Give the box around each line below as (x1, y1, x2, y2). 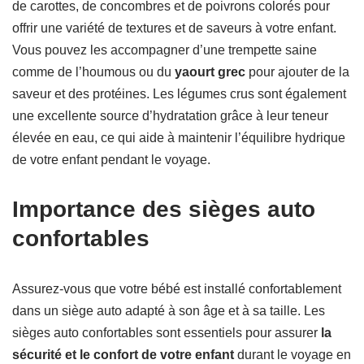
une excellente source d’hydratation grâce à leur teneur (12, 109, 328, 123)
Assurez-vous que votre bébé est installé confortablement (12, 282, 341, 297)
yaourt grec (175, 65, 245, 80)
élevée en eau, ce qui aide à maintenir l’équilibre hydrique (12, 131, 345, 145)
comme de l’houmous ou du (12, 65, 175, 80)
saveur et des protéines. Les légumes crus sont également (12, 87, 346, 102)
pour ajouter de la (245, 65, 349, 80)
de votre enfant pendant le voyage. (12, 153, 210, 167)
